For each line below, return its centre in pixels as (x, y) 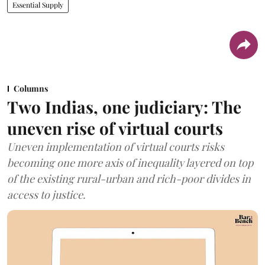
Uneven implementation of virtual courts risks (116, 146)
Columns (31, 88)
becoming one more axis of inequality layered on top (130, 162)
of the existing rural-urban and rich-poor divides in (129, 178)
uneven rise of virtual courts (115, 128)
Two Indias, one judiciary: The (124, 106)
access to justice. (46, 194)
